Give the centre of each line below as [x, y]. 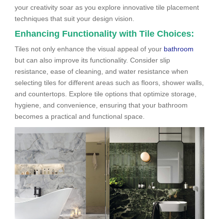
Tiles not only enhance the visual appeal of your [89, 49]
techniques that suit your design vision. [75, 18]
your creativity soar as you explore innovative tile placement [107, 7]
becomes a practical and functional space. [80, 116]
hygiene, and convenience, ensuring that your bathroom [101, 105]
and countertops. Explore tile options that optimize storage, [106, 94]
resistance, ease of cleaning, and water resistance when [101, 71]
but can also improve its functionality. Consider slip [92, 60]
